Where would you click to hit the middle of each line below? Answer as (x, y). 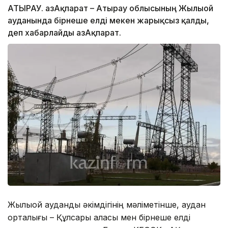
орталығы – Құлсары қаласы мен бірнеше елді (99, 217)
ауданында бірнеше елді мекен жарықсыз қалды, (108, 21)
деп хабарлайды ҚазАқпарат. (64, 33)
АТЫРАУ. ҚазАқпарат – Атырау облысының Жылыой (110, 8)
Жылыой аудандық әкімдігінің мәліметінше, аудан (107, 204)
